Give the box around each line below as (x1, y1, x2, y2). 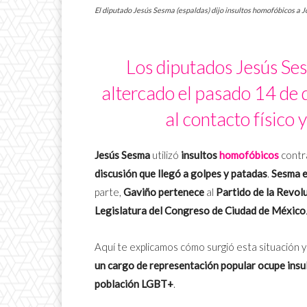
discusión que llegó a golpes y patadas (95, 167, 267, 180)
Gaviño (123, 186, 156, 199)
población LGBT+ (95, 278, 173, 291)
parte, (95, 186, 123, 199)
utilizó (150, 149, 179, 162)
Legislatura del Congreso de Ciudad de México (95, 204, 306, 217)
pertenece (158, 186, 204, 199)
